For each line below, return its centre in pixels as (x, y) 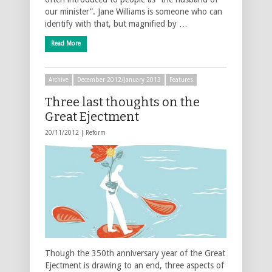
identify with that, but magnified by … (116, 23)
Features (181, 80)
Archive (59, 80)
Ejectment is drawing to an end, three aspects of (134, 265)
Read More (66, 43)
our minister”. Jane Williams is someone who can (134, 11)
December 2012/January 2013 (119, 80)
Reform (96, 132)
